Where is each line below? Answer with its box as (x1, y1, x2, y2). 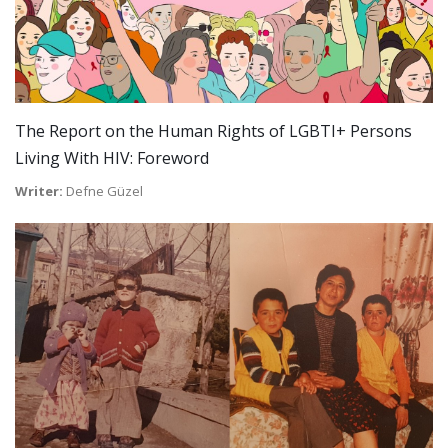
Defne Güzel (63, 181, 143, 200)
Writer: (15, 181, 63, 200)
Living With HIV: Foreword (15, 146, 209, 169)
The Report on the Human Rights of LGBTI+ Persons (15, 119, 412, 142)
